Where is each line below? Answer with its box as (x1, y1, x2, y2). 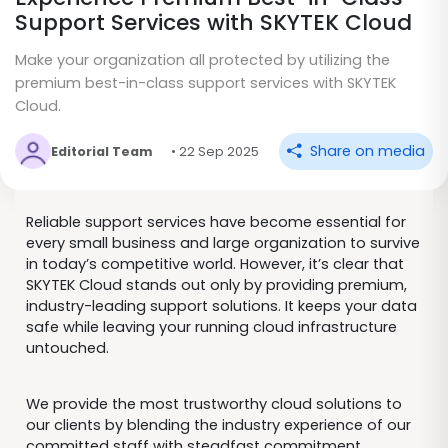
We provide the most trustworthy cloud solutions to (25, 394, 402, 415)
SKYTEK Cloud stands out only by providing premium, (25, 274, 407, 295)
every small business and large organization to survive (25, 232, 420, 253)
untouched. (25, 337, 113, 358)
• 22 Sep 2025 (170, 142, 259, 160)
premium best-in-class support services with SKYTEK (15, 73, 396, 94)
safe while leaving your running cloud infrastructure (25, 316, 397, 337)
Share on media (306, 140, 425, 161)
